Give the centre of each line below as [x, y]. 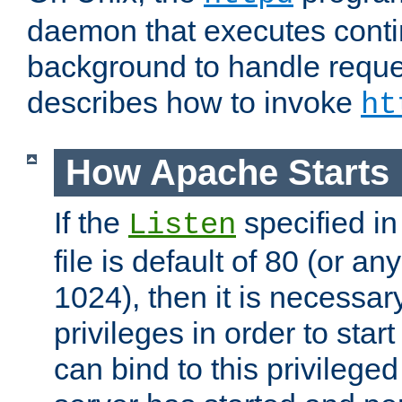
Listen [182, 225]
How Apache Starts [227, 173]
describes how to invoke [194, 103]
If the [91, 222]
